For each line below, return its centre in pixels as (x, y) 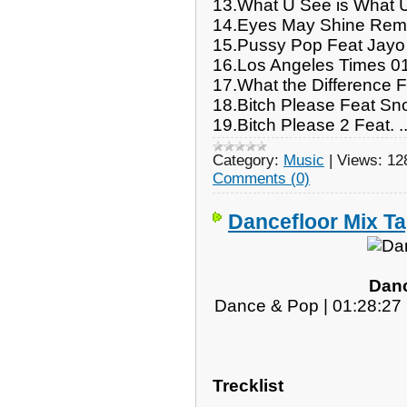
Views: (360, 160)
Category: (246, 160)
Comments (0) (261, 178)
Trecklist (248, 385)
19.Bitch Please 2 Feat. (306, 124)
